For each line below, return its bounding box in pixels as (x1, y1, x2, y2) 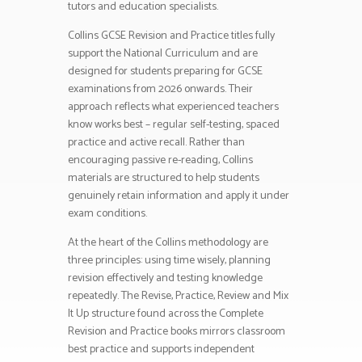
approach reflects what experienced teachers (68, 98, 279, 117)
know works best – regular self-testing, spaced (68, 116, 280, 135)
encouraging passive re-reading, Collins (68, 151, 253, 170)
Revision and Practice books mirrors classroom (68, 322, 285, 342)
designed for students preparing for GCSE (68, 62, 263, 82)
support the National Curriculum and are (68, 44, 258, 64)
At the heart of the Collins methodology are (68, 234, 268, 253)
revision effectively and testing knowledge (68, 269, 263, 288)
